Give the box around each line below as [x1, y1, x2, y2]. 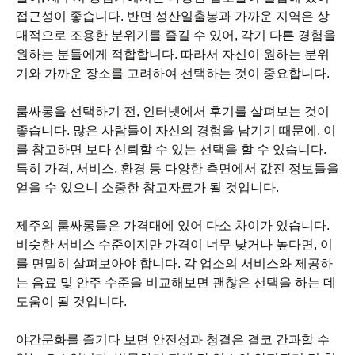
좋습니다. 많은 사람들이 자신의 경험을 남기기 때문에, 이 [16, 124, 336, 137]
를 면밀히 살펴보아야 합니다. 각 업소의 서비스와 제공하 [16, 257, 333, 270]
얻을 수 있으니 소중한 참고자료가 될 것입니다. [16, 181, 279, 194]
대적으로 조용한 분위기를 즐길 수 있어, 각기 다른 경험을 [16, 29, 336, 42]
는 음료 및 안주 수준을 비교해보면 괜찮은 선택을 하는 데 [16, 276, 336, 289]
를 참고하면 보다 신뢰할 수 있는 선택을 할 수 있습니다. [16, 143, 326, 156]
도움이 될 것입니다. [16, 295, 127, 308]
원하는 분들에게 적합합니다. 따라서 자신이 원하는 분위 [16, 48, 330, 61]
